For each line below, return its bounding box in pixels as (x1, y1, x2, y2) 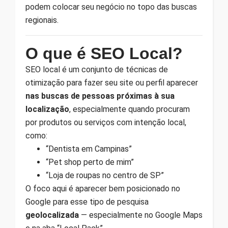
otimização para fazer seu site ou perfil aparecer (25, 77, 198, 88)
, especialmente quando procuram (69, 104, 190, 114)
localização (25, 104, 69, 114)
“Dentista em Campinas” (46, 144, 132, 154)
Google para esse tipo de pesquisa (25, 196, 149, 207)
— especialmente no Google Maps (79, 210, 203, 220)
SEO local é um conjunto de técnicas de (25, 64, 168, 74)
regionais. (25, 15, 59, 25)
